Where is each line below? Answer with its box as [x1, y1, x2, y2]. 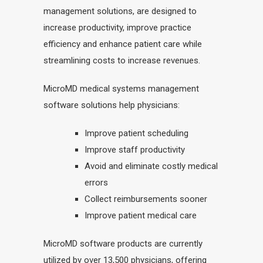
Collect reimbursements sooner [85, 194, 207, 204]
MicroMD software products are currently [43, 238, 203, 249]
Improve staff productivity [85, 144, 185, 155]
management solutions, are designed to [43, 6, 197, 16]
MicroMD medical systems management [43, 83, 199, 94]
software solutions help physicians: [43, 100, 180, 110]
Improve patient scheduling [85, 128, 188, 139]
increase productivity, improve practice [43, 22, 191, 33]
